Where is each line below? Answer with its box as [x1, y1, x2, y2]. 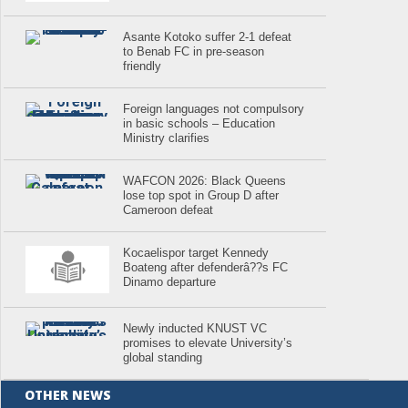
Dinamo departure [123, 274, 217, 289]
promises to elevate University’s [123, 335, 293, 350]
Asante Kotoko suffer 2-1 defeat [123, 29, 292, 44]
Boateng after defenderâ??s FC [123, 260, 289, 274]
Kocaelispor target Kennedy [123, 245, 270, 260]
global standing [123, 350, 203, 364]
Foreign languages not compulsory [123, 101, 305, 116]
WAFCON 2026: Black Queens [123, 173, 287, 188]
